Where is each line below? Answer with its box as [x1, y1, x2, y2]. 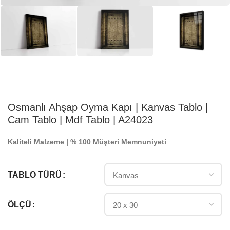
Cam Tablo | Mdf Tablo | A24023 [8, 114, 153, 126]
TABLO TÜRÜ [8, 170, 62, 179]
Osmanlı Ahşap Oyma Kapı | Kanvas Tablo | [8, 102, 208, 113]
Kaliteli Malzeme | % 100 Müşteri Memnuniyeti [8, 138, 166, 146]
